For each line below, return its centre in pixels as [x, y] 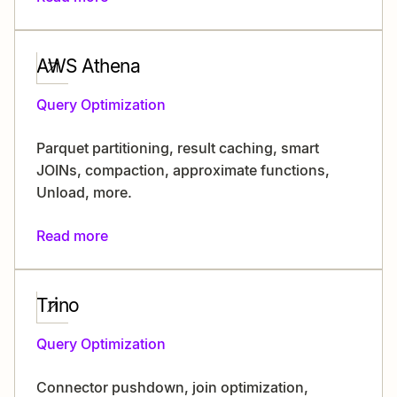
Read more [72, 236]
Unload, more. [84, 192]
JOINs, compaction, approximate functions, [183, 170]
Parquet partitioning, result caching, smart [178, 148]
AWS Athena [89, 66]
